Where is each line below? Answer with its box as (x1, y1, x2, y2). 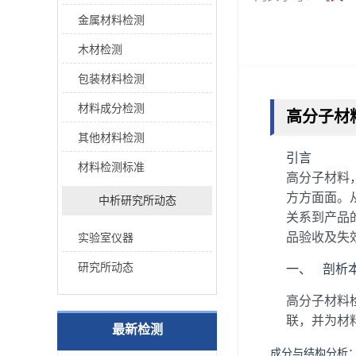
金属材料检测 (78, 12, 145, 27)
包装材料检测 (78, 71, 145, 86)
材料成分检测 (78, 100, 145, 115)
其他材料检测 (78, 130, 145, 145)
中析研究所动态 (98, 195, 176, 207)
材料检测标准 (78, 159, 145, 174)
